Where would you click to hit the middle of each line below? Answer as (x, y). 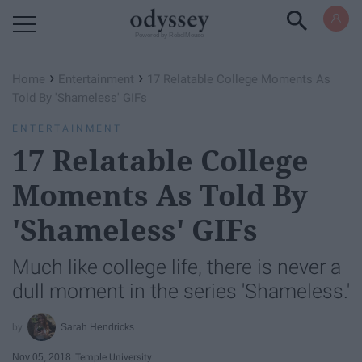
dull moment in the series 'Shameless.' (181, 291)
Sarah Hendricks (98, 327)
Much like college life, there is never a (177, 267)
